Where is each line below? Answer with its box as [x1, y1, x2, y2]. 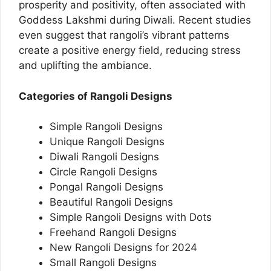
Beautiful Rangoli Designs [50, 196, 173, 208]
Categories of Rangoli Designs [19, 90, 172, 102]
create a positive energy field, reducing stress [19, 44, 241, 56]
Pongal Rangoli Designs [50, 181, 163, 193]
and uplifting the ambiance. [19, 59, 152, 71]
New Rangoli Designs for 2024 [50, 241, 197, 253]
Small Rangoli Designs [50, 256, 157, 269]
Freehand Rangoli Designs [50, 226, 177, 238]
